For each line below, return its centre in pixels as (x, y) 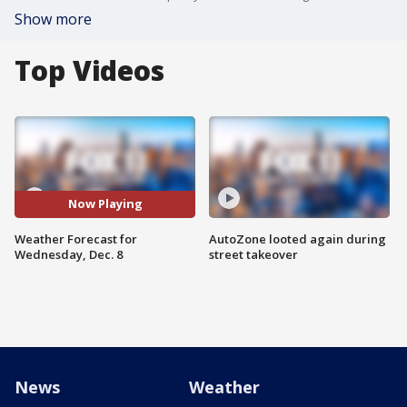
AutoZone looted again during (298, 238)
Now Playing (105, 204)
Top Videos (89, 70)
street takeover (253, 254)
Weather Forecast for (76, 238)
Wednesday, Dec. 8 (69, 254)
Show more (53, 19)
